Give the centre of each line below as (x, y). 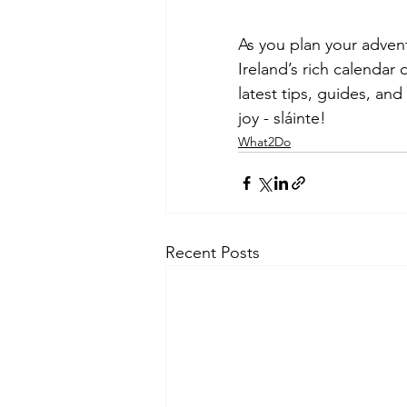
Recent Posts (213, 253)
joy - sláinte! (282, 118)
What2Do (264, 142)
